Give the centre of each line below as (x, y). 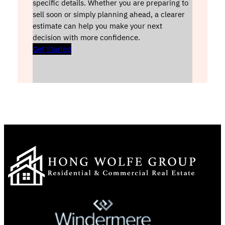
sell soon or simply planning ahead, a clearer (109, 15)
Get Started (52, 49)
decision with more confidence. (87, 38)
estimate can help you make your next (98, 26)
